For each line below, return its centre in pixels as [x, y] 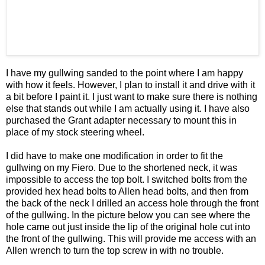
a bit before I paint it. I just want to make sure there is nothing [132, 96]
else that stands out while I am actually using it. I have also [128, 108]
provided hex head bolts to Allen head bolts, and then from [127, 191]
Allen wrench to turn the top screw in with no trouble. [115, 250]
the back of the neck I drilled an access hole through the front [132, 203]
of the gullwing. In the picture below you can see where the [128, 215]
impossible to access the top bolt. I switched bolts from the [127, 179]
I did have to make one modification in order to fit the [114, 156]
